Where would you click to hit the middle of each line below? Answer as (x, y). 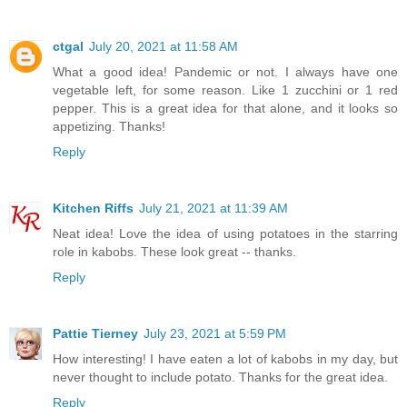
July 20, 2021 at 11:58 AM (164, 46)
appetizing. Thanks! (109, 126)
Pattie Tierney (95, 333)
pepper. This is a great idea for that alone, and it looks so (225, 108)
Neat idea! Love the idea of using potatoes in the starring (225, 233)
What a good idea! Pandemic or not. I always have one (225, 71)
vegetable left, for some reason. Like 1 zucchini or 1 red (225, 89)
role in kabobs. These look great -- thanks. (174, 251)
